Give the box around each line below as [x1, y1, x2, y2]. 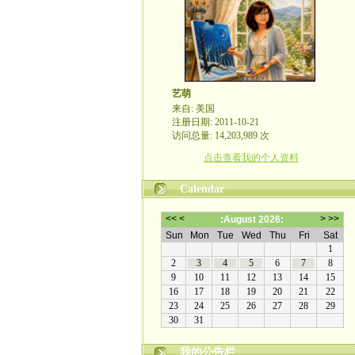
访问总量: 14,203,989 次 [172, 130, 269, 141]
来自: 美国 [172, 103, 215, 114]
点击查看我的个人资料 [204, 152, 299, 163]
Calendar [179, 183, 224, 195]
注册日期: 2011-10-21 [172, 116, 259, 128]
